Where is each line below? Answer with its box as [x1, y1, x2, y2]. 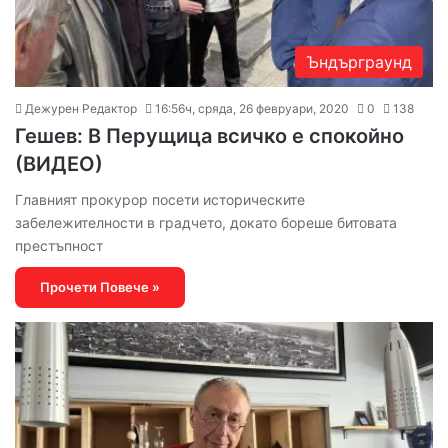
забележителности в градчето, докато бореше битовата [15, 214, 397, 232]
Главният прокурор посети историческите [15, 191, 305, 209]
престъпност [15, 237, 103, 255]
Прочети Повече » [40, 279, 160, 296]
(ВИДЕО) [15, 152, 103, 177]
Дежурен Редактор [25, 101, 137, 117]
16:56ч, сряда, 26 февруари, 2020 [155, 101, 349, 117]
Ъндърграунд [306, 52, 412, 73]
